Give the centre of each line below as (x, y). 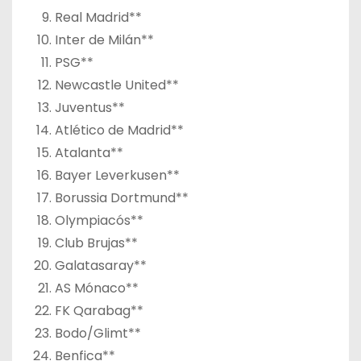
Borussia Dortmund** (121, 197)
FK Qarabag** (99, 310)
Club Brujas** (96, 243)
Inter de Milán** (104, 39)
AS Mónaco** (96, 288)
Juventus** (89, 107)
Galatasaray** (100, 265)
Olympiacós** (99, 220)
